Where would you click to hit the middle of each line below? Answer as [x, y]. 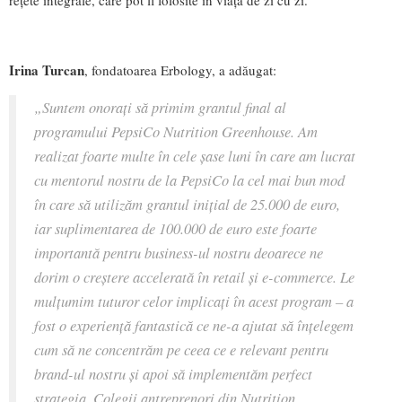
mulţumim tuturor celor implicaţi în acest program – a [194, 300]
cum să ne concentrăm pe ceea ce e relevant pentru [181, 349]
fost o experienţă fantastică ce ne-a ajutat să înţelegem [194, 324]
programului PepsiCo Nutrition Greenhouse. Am [176, 131]
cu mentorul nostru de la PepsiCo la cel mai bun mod [189, 179]
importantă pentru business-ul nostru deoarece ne [179, 252]
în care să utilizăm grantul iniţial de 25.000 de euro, [187, 203]
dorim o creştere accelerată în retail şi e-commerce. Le [194, 276]
